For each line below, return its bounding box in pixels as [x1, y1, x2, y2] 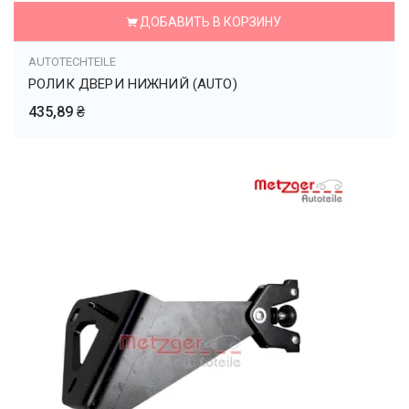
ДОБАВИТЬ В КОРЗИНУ [139, 15, 281, 29]
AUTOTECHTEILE [28, 55, 116, 68]
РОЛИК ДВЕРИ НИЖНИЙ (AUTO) [28, 76, 237, 92]
